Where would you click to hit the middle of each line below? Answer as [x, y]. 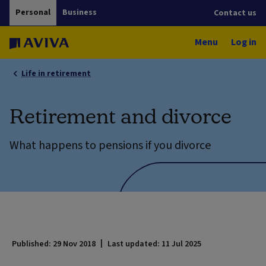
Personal [33, 12]
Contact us [235, 13]
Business [80, 12]
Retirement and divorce [121, 115]
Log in [243, 42]
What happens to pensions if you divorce [110, 145]
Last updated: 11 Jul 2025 [155, 244]
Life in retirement [56, 73]
